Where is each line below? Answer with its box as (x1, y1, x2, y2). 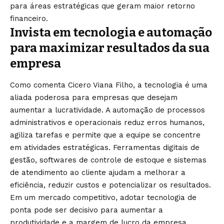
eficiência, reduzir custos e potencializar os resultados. (10, 180, 211, 189)
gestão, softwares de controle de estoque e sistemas (10, 155, 206, 164)
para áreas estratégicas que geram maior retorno (10, 1, 195, 11)
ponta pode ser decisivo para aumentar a (10, 205, 163, 214)
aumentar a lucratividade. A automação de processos (10, 105, 205, 114)
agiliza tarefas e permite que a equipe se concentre (10, 130, 200, 139)
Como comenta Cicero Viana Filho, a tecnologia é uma (10, 80, 207, 89)
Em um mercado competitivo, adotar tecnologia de (10, 192, 196, 202)
